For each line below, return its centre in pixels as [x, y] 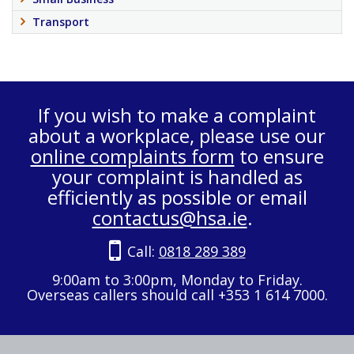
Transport [61, 21]
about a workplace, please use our [177, 135]
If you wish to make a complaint [177, 115]
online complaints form [132, 156]
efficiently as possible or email [177, 197]
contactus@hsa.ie [169, 217]
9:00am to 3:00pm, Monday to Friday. [177, 279]
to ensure [279, 156]
